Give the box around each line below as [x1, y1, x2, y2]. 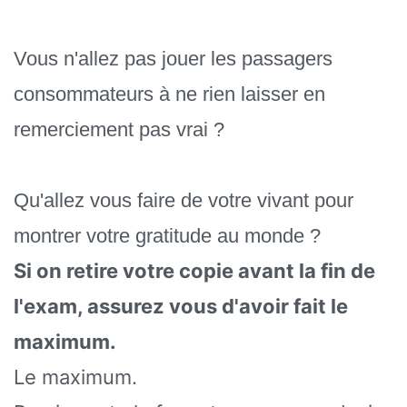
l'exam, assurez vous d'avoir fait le [14, 293, 348, 318]
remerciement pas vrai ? [14, 117, 224, 141]
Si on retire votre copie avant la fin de [14, 258, 375, 283]
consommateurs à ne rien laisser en [14, 82, 325, 105]
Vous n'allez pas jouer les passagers [14, 46, 333, 70]
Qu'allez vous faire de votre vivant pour [14, 188, 353, 212]
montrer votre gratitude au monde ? [14, 223, 321, 247]
